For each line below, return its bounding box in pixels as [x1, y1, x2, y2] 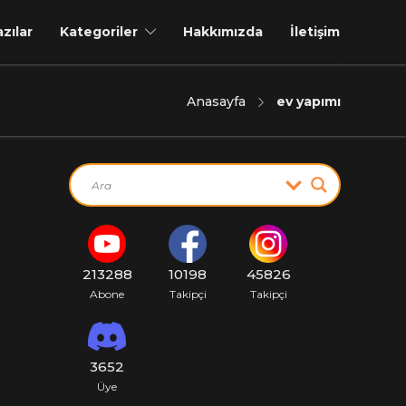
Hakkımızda [183, 24, 263, 40]
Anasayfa [187, 93, 246, 110]
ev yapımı [276, 93, 341, 110]
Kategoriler [60, 24, 138, 40]
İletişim [290, 24, 340, 40]
